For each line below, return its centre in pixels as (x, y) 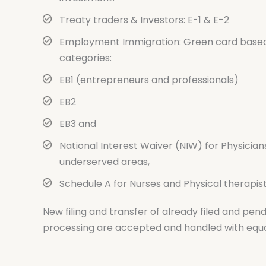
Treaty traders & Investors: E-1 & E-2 (144, 20)
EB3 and (78, 124)
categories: (85, 58)
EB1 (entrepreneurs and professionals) (149, 80)
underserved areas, (104, 162)
